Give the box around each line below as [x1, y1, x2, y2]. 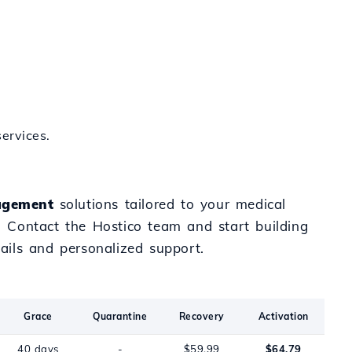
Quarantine [93, 310, 148, 322]
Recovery [178, 310, 225, 322]
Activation [258, 310, 309, 322]
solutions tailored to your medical [53, 196, 287, 212]
